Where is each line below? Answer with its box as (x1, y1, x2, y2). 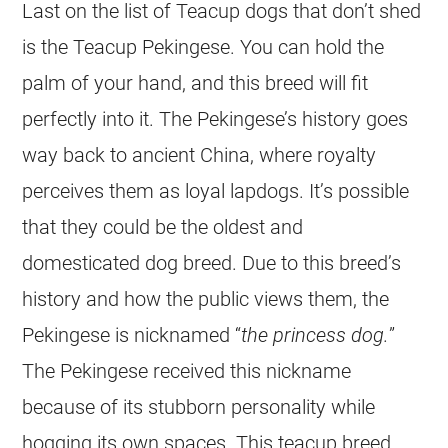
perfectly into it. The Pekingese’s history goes (22, 106, 409, 131)
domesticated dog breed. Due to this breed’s (22, 250, 402, 275)
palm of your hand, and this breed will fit (22, 70, 369, 95)
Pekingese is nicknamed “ (22, 322, 242, 347)
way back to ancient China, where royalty (22, 142, 377, 167)
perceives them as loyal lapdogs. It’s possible (22, 178, 410, 203)
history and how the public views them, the (22, 286, 390, 311)
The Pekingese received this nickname (22, 358, 352, 383)
